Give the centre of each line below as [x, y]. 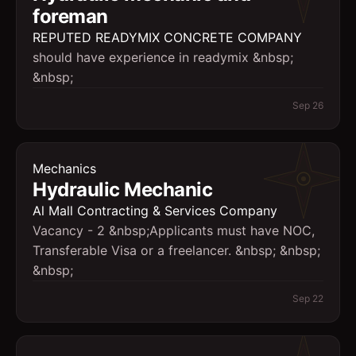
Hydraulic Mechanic [122, 190]
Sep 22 [308, 298]
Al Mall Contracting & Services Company [155, 211]
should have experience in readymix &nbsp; [163, 57]
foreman [70, 16]
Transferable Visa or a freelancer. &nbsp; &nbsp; [176, 250]
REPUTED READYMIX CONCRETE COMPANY [167, 37]
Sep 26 [308, 105]
